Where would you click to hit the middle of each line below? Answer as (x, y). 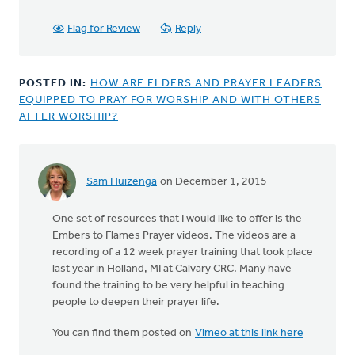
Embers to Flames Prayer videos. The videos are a (174, 235)
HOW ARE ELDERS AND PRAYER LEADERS (206, 83)
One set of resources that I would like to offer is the (177, 219)
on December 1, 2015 (212, 182)
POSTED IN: (54, 83)
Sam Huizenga (122, 182)
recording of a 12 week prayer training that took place (183, 252)
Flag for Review (104, 29)
